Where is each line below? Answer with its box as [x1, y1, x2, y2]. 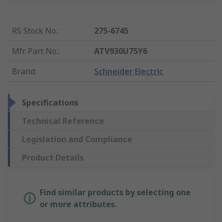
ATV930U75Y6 [94, 46, 148, 57]
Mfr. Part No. [12, 46, 58, 57]
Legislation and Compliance [22, 134, 132, 145]
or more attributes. [40, 199, 117, 210]
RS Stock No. [12, 25, 57, 37]
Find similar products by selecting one [40, 187, 191, 198]
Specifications [22, 97, 78, 109]
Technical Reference [22, 115, 104, 127]
